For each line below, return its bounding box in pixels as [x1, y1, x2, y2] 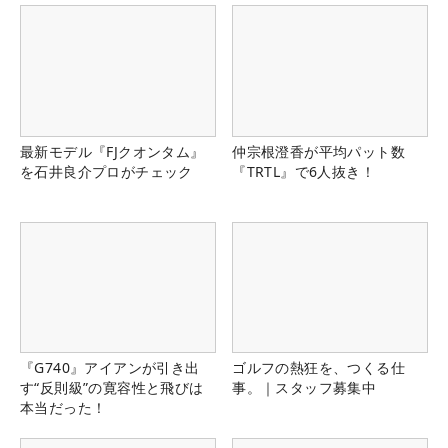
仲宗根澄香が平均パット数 [232, 141, 405, 161]
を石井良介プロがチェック [20, 161, 193, 181]
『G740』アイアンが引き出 [20, 357, 200, 377]
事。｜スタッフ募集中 [232, 377, 377, 397]
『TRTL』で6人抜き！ [232, 161, 375, 181]
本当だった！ [20, 397, 107, 417]
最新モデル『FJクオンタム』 [20, 141, 205, 161]
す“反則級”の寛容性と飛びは [20, 377, 204, 397]
